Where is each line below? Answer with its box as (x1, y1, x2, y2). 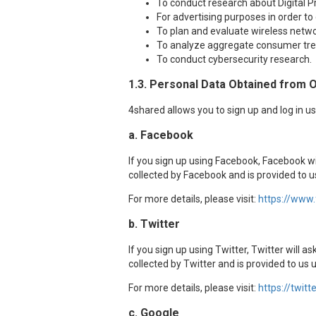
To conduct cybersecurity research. (157, 54, 312, 65)
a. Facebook (128, 128, 193, 142)
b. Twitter (128, 217, 180, 231)
